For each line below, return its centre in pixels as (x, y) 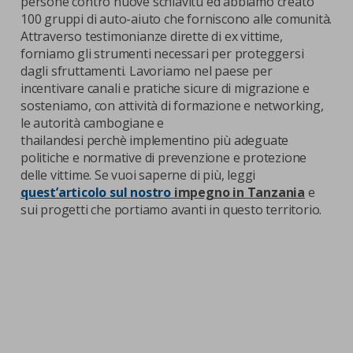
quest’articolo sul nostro (97, 192)
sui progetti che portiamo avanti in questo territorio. (174, 210)
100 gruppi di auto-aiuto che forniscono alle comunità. (176, 19)
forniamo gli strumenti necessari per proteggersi (162, 54)
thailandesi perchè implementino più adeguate (155, 140)
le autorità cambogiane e (93, 123)
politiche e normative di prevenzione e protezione (164, 158)
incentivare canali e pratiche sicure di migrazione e (165, 88)
